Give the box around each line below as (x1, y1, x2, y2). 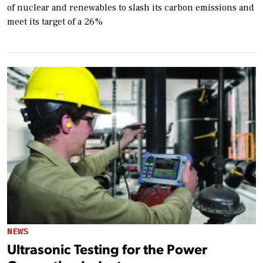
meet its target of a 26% (7, 15, 103, 28)
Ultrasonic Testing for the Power (7, 239, 207, 258)
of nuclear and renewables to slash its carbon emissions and (7, 1, 254, 14)
